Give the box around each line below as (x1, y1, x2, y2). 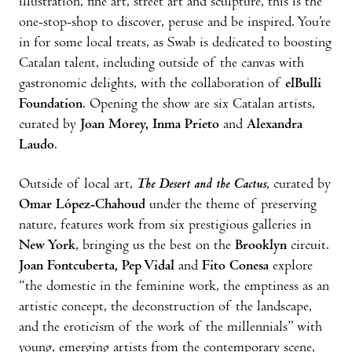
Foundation (19, 97, 82, 112)
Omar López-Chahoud (19, 197, 149, 213)
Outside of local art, (19, 177, 137, 192)
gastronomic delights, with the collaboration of (19, 76, 285, 92)
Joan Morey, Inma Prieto (80, 117, 219, 133)
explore (273, 258, 313, 274)
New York (19, 238, 75, 254)
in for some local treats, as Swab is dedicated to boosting (19, 35, 332, 51)
